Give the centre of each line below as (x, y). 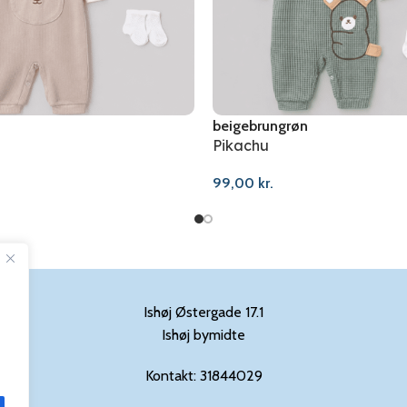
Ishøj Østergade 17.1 (203, 312)
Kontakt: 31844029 (203, 375)
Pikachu (241, 146)
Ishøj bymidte (203, 334)
